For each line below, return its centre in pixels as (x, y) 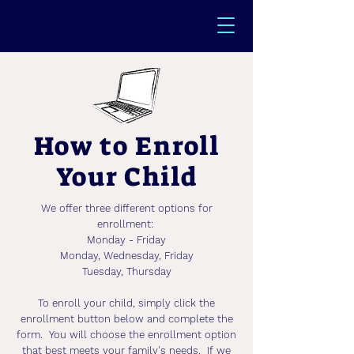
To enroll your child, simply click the (126, 303)
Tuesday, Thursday (126, 271)
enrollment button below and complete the (126, 319)
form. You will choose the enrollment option (126, 335)
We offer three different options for (126, 208)
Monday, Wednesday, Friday (126, 256)
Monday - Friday (126, 240)
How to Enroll (126, 146)
